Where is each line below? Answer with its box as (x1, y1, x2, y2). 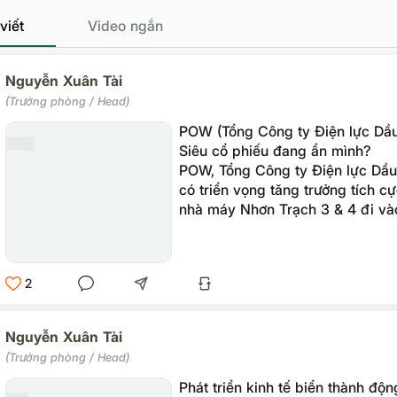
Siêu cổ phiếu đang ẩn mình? (178, 142, 371, 160)
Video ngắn (87, 17, 163, 35)
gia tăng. (178, 259, 237, 276)
